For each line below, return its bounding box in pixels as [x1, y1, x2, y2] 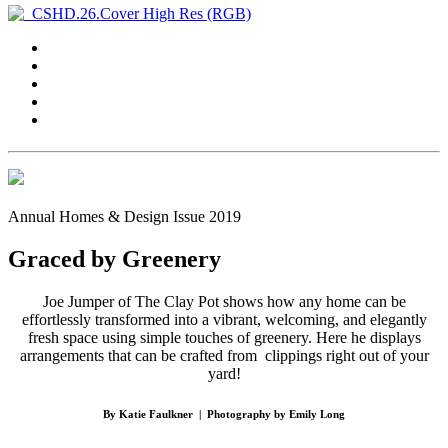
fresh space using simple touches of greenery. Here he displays [27, 328, 421, 346]
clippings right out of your [264, 346, 429, 364]
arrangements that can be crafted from [19, 346, 257, 364]
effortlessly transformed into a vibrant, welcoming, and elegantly [21, 310, 427, 328]
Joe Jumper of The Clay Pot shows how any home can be [42, 292, 406, 310]
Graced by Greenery [8, 245, 221, 272]
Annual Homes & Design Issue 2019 [8, 207, 241, 225]
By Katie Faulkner [103, 407, 193, 420]
